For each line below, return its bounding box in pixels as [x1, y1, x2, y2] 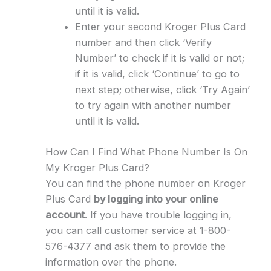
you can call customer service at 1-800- [45, 224, 230, 237]
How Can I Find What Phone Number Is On [45, 146, 247, 158]
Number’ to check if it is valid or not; [74, 52, 244, 65]
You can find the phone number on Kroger [45, 177, 246, 190]
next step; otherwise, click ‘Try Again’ [74, 83, 250, 96]
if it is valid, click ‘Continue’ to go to [74, 68, 240, 80]
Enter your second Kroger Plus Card [74, 21, 246, 33]
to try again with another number [74, 99, 231, 112]
